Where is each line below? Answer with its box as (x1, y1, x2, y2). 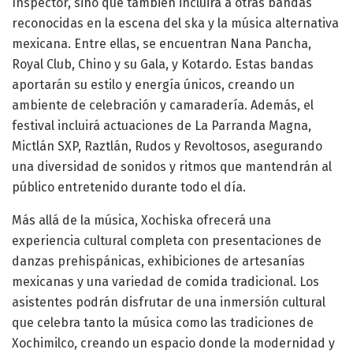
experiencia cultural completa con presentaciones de (12, 232, 321, 248)
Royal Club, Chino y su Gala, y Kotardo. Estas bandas (12, 56, 314, 72)
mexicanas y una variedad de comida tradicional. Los (12, 273, 319, 289)
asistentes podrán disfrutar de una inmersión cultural (12, 294, 325, 310)
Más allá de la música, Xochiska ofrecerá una (12, 212, 271, 228)
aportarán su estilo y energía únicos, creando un (12, 76, 295, 92)
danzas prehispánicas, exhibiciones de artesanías (12, 253, 305, 269)
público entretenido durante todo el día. (12, 179, 246, 195)
